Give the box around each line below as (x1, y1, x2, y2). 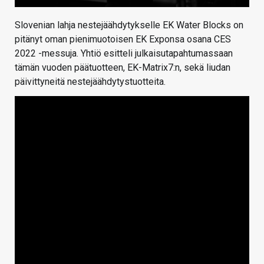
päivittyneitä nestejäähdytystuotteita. (15, 76, 166, 88)
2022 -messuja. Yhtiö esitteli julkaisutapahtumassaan (15, 48, 233, 60)
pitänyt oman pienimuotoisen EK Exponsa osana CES (15, 34, 231, 45)
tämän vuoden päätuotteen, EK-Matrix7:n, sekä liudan (15, 62, 230, 74)
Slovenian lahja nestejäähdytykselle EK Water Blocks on (15, 19, 243, 31)
